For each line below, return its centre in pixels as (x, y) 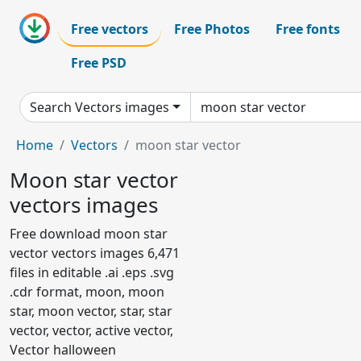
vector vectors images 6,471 (95, 253)
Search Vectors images (100, 107)
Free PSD (99, 63)
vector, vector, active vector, (91, 330)
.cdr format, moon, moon (87, 292)
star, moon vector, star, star (91, 311)
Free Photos (212, 29)
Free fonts (308, 29)
